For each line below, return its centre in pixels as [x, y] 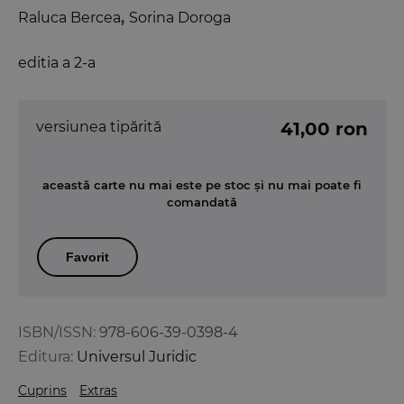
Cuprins [42, 391]
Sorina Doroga [180, 18]
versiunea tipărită [99, 127]
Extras [98, 391]
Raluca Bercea [69, 18]
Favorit [87, 257]
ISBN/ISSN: [57, 333]
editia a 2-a [57, 63]
